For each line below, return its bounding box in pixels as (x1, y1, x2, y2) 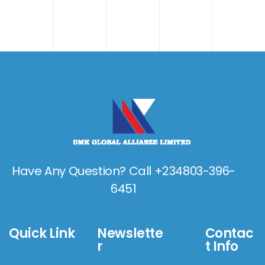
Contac (205, 224, 254, 243)
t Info (205, 237, 239, 256)
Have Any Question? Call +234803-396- (12, 163, 235, 179)
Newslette (97, 224, 163, 243)
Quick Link (9, 224, 75, 243)
